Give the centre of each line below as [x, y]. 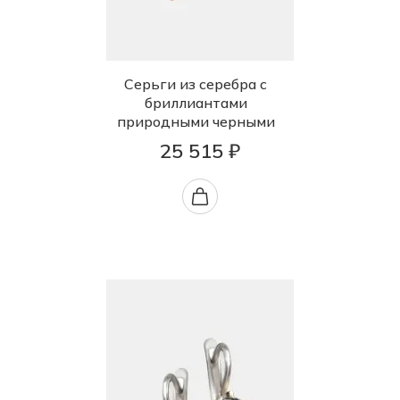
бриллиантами [196, 103]
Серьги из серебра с [196, 84]
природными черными [196, 122]
